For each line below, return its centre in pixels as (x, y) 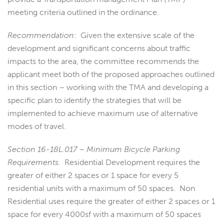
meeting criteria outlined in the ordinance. (83, 12)
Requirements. (34, 162)
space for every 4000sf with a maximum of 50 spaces (104, 214)
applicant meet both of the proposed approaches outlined (111, 74)
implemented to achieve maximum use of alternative (103, 113)
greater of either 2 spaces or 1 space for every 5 (93, 175)
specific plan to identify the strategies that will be (94, 100)
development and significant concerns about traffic (99, 48)
